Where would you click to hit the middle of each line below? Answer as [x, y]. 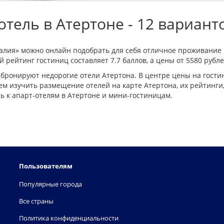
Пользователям [46, 166]
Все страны [36, 201]
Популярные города [50, 184]
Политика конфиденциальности [69, 218]
